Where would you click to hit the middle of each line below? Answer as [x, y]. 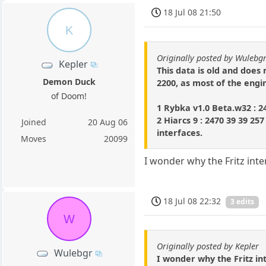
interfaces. [180, 132]
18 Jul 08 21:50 [192, 12]
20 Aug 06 [108, 122]
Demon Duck [69, 82]
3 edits [243, 202]
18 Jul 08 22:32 [192, 201]
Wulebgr [74, 253]
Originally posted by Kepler [208, 246]
